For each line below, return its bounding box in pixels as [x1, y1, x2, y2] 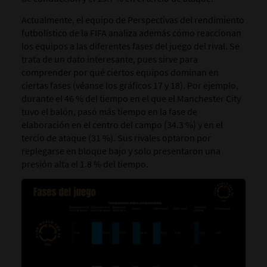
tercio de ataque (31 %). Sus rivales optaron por [21, 132, 211, 144]
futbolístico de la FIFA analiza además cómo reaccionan [21, 27, 241, 39]
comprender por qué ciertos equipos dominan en [21, 66, 219, 79]
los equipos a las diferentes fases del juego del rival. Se [21, 40, 240, 52]
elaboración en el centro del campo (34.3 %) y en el [21, 119, 223, 131]
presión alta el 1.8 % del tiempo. [21, 158, 148, 170]
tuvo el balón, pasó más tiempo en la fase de [21, 105, 197, 118]
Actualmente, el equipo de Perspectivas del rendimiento [21, 14, 244, 26]
